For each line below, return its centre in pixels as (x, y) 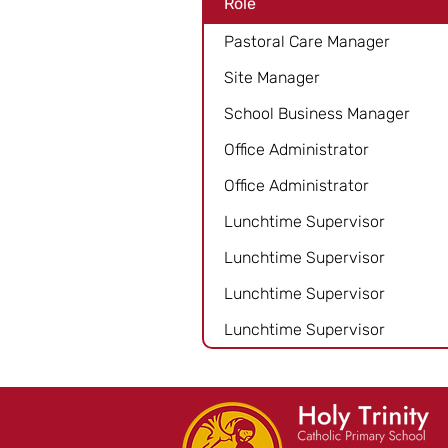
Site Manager (272, 77)
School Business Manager (317, 113)
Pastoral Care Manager (307, 41)
